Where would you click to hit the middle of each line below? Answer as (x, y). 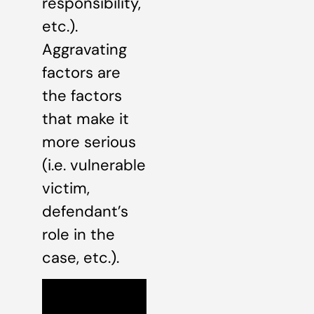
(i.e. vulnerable (94, 165)
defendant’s (85, 211)
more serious (89, 142)
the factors (82, 95)
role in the (78, 234)
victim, (66, 188)
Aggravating (84, 49)
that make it (86, 118)
